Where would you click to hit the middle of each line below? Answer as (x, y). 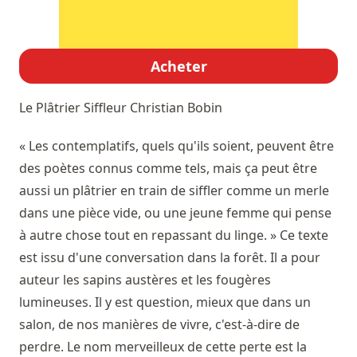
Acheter (178, 67)
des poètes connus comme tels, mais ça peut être (168, 169)
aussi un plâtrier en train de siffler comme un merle (174, 191)
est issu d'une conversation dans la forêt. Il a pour (170, 258)
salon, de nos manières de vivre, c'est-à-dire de (159, 325)
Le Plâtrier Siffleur (75, 108)
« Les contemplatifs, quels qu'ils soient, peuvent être (177, 146)
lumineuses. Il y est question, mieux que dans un (165, 302)
